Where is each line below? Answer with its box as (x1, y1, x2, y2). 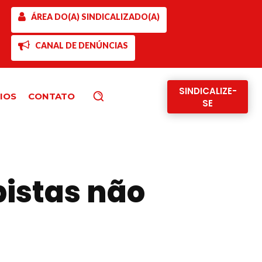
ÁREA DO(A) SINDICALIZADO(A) (30, 12, 160, 22)
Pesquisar (104, 90, 144, 101)
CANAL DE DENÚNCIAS (35, 40, 128, 50)
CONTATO (28, 90, 75, 102)
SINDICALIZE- (178, 84, 237, 97)
